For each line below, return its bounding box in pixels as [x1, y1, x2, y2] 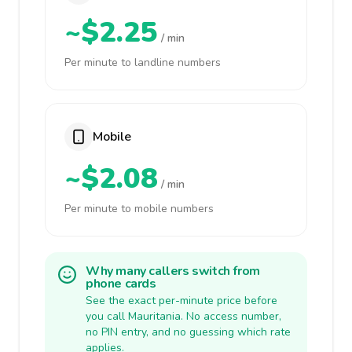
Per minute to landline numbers [64, 55, 221, 70]
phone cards [86, 275, 156, 292]
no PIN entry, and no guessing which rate [86, 324, 291, 339]
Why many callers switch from [86, 262, 260, 280]
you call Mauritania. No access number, [86, 309, 281, 324]
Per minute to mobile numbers [64, 201, 214, 216]
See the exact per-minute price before [86, 293, 277, 308]
